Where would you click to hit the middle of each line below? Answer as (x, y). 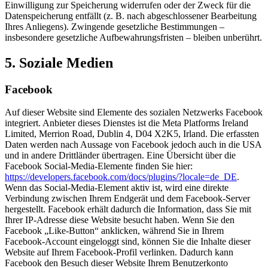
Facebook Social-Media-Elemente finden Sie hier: (99, 166)
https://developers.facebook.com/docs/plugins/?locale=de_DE (121, 177)
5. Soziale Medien (59, 63)
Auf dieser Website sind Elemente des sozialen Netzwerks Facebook (134, 112)
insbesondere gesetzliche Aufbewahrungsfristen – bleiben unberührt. (133, 37)
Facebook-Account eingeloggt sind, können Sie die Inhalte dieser (128, 242)
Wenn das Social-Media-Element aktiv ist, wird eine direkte (117, 188)
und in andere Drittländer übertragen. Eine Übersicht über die (120, 156)
